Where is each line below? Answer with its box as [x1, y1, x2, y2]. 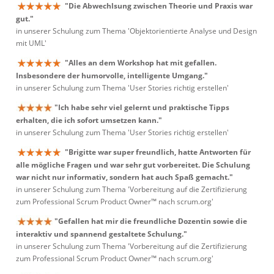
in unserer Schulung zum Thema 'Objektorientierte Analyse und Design [16, 26, 257, 37]
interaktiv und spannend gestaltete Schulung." [16, 229, 187, 240]
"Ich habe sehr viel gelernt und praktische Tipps [54, 102, 229, 113]
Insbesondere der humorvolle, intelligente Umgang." [16, 70, 208, 81]
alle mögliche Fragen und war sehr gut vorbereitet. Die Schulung [16, 160, 250, 171]
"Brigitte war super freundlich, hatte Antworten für [65, 147, 251, 157]
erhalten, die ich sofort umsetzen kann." [16, 115, 162, 126]
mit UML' [16, 38, 46, 49]
